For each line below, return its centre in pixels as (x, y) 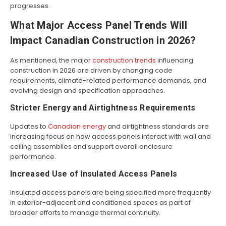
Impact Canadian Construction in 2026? (103, 41)
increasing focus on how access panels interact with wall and (110, 137)
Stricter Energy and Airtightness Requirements (103, 108)
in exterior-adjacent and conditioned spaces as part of (100, 203)
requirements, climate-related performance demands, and (108, 81)
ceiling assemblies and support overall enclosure (91, 147)
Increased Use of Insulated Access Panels (94, 174)
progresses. (30, 6)
